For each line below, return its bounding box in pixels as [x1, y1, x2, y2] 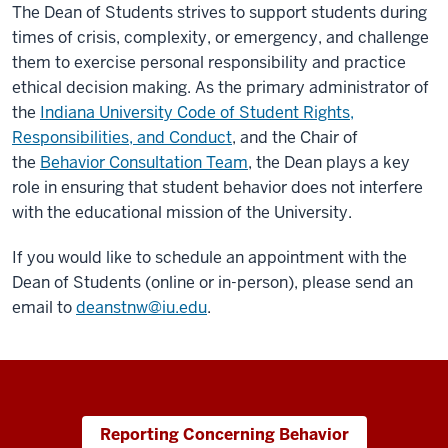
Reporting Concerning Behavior [99, 424, 349, 445]
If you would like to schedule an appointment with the [12, 247, 407, 268]
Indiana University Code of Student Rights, [40, 102, 354, 123]
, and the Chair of [232, 127, 358, 148]
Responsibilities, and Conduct [12, 127, 232, 148]
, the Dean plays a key [248, 152, 410, 173]
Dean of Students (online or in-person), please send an [12, 272, 413, 293]
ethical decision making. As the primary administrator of [12, 77, 429, 98]
